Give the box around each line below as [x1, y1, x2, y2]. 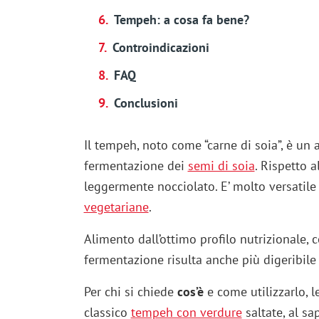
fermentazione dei [83, 157, 188, 174]
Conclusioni [113, 95, 178, 112]
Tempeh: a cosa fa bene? [113, 11, 249, 28]
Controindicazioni [112, 39, 209, 56]
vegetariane [83, 199, 149, 216]
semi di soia [187, 157, 255, 174]
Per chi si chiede [83, 283, 177, 300]
